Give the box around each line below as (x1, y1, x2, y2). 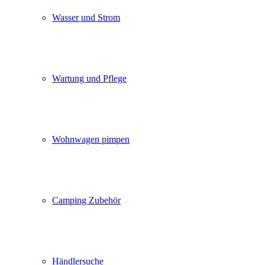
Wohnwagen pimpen (52, 134, 130, 144)
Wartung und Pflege (52, 73, 127, 83)
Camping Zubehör (52, 195, 121, 205)
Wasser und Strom (52, 12, 120, 22)
